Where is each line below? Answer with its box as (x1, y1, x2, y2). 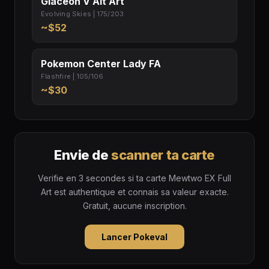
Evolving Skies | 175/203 (41, 10, 124, 19)
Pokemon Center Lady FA (41, 58, 161, 70)
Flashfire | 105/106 (41, 72, 104, 81)
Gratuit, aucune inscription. (82, 201, 187, 211)
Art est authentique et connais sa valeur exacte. (40, 187, 229, 198)
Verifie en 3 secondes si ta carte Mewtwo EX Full (38, 173, 231, 184)
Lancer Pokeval (101, 232, 168, 243)
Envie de (53, 147, 112, 163)
